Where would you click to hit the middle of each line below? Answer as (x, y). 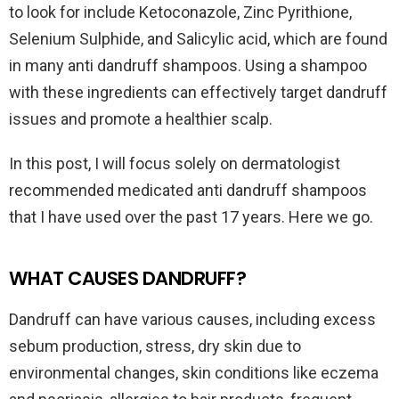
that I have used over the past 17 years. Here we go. (191, 217)
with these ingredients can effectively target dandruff (198, 93)
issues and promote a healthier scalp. (141, 119)
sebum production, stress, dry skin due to (155, 346)
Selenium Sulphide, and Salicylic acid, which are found (198, 39)
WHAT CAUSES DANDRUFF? (127, 279)
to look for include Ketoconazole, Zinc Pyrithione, (180, 12)
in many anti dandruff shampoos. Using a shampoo (188, 66)
